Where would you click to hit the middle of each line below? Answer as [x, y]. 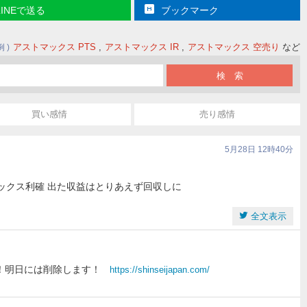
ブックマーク [189, 10]
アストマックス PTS [54, 47]
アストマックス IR [142, 47]
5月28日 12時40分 [259, 149]
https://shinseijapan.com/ [160, 270]
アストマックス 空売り [234, 47]
